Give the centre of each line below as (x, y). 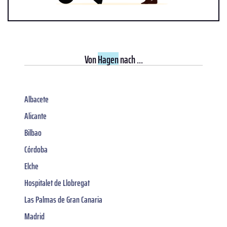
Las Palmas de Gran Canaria (63, 199)
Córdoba (36, 149)
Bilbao (33, 133)
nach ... (130, 59)
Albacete (36, 99)
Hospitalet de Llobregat (57, 183)
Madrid (34, 216)
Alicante (35, 116)
